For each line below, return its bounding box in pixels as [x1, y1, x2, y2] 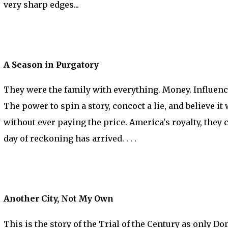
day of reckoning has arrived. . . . [4, 133, 136, 144]
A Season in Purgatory [4, 59, 99, 70]
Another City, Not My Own [4, 193, 113, 204]
